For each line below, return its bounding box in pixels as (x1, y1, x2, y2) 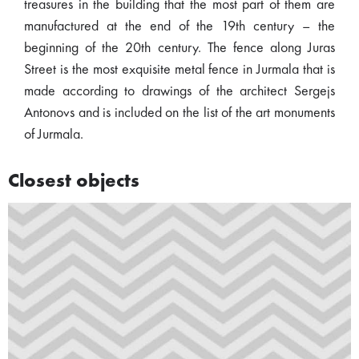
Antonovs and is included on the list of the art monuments (24, 106, 335, 120)
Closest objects (8, 172, 139, 192)
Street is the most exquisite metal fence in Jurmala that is (24, 63, 335, 77)
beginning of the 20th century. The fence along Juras (24, 41, 335, 55)
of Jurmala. (24, 127, 87, 142)
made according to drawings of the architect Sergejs (24, 84, 335, 99)
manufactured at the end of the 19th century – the (24, 19, 335, 34)
